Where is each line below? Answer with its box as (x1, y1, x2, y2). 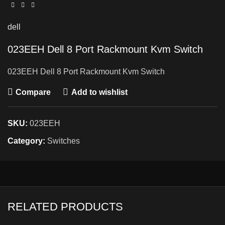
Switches (47, 137, 80, 145)
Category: (8, 137, 45, 145)
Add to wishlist (71, 87, 128, 96)
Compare (16, 87, 51, 96)
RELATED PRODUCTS (8, 200, 123, 213)
